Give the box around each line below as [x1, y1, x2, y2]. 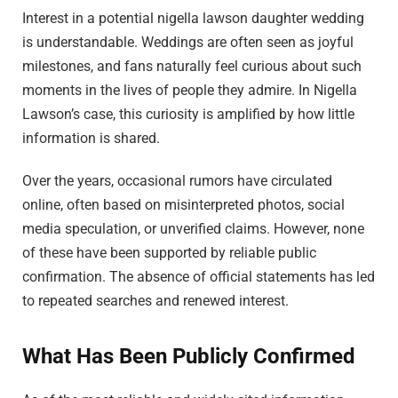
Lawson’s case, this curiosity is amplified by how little [22, 105, 354, 123]
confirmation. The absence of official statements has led [22, 267, 375, 285]
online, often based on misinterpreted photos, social [22, 195, 345, 213]
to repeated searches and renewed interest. [22, 291, 289, 309]
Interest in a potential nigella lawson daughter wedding [22, 9, 364, 27]
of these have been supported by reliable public [22, 243, 316, 261]
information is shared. [22, 129, 160, 147]
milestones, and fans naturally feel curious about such [22, 57, 362, 75]
